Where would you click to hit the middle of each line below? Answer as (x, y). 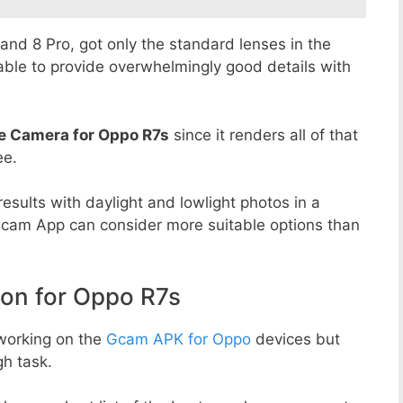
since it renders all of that (264, 134)
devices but (296, 339)
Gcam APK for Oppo (179, 339)
